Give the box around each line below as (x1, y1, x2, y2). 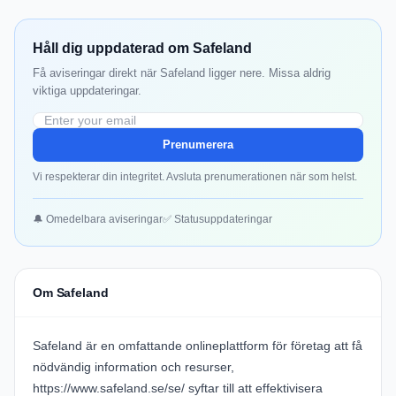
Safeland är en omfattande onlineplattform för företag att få (33, 339, 362, 354)
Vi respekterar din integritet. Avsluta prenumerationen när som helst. (33, 171, 357, 184)
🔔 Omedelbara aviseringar (33, 213, 163, 226)
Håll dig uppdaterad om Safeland (33, 41, 252, 57)
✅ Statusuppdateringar (163, 213, 272, 226)
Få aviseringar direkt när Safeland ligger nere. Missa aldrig (33, 66, 331, 80)
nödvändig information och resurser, (33, 360, 234, 375)
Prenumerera (163, 138, 233, 152)
